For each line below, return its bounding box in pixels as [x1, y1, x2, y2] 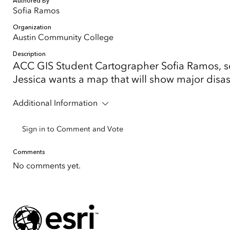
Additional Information [13, 98, 98, 108]
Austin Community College [13, 32, 113, 42]
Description [13, 50, 46, 57]
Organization [13, 24, 51, 31]
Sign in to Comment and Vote [22, 125, 123, 133]
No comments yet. [13, 161, 81, 170]
